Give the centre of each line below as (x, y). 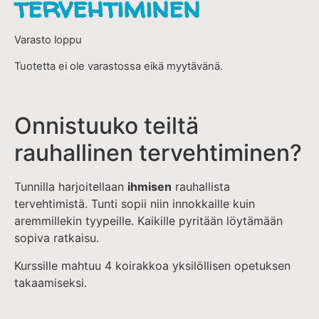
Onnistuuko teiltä (106, 126)
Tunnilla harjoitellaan (71, 187)
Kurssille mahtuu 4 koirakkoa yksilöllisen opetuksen (152, 265)
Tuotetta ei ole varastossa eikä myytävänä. (119, 66)
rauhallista (201, 187)
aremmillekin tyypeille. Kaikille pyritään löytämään (148, 221)
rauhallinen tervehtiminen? (158, 153)
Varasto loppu (48, 40)
